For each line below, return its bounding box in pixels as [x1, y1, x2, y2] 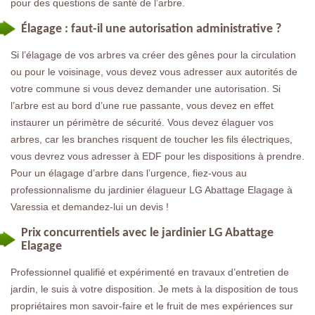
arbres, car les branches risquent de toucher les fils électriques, [11, 133, 292, 145]
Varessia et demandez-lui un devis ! [11, 200, 169, 212]
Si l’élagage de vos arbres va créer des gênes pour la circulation [11, 49, 296, 60]
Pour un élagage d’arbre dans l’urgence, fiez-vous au [11, 167, 247, 179]
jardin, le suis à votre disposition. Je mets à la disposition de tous [11, 283, 298, 295]
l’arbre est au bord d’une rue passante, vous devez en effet [11, 99, 274, 111]
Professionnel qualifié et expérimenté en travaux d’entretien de [11, 266, 289, 278]
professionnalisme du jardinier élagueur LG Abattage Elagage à [11, 184, 292, 195]
